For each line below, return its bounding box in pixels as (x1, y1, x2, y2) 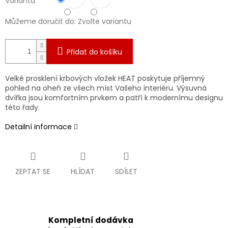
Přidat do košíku (67, 47, 122, 58)
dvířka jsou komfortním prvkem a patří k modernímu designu (5, 93, 223, 103)
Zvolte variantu (78, 16, 131, 27)
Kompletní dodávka (48, 214, 133, 225)
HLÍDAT (71, 166, 95, 177)
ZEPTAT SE (15, 166, 50, 177)
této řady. (5, 102, 40, 113)
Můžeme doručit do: (5, 16, 76, 27)
